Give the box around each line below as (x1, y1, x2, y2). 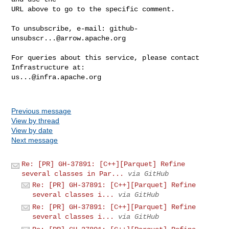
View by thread (11, 116, 60, 125)
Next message (11, 135, 58, 144)
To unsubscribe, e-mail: (11, 24, 110, 33)
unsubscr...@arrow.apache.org (11, 34, 126, 42)
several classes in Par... (21, 169, 124, 178)
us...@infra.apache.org (11, 73, 102, 81)
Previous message (11, 106, 72, 115)
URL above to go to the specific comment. (11, 5, 175, 13)
